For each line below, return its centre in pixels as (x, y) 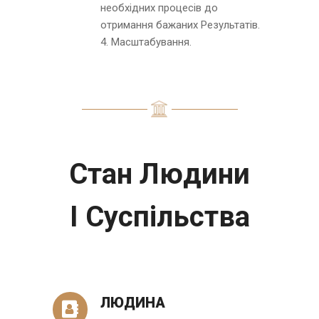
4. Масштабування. (146, 42)
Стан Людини (159, 174)
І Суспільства (159, 216)
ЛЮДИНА (133, 302)
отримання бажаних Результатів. (180, 25)
